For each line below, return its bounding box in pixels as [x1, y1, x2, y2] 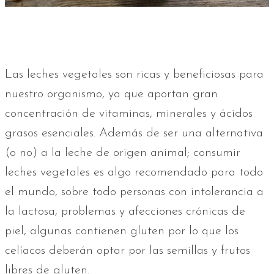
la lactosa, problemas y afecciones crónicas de [5, 206, 245, 218]
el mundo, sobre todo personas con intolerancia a [5, 186, 264, 199]
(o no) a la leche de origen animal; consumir [5, 147, 240, 160]
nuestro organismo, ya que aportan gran [5, 88, 218, 101]
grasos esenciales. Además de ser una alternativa [5, 127, 263, 140]
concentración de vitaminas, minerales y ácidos [5, 108, 253, 120]
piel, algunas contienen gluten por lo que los [5, 225, 239, 238]
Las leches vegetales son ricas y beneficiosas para [5, 68, 264, 81]
